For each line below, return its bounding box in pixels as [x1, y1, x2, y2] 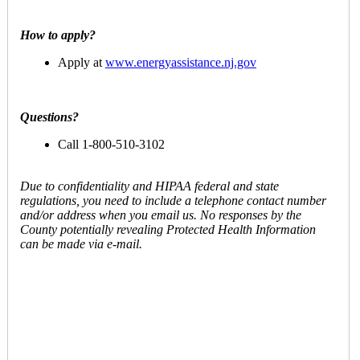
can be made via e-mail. [20, 237, 142, 251]
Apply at [58, 55, 105, 69]
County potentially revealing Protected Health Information [20, 223, 316, 236]
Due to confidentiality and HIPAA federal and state [20, 179, 279, 193]
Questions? [20, 110, 79, 124]
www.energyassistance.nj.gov [105, 55, 256, 69]
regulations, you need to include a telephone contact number [20, 194, 326, 207]
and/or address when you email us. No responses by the [20, 208, 301, 222]
